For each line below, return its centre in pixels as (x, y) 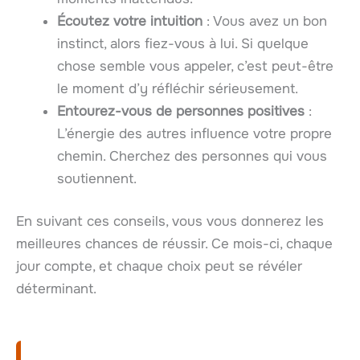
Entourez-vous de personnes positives (181, 111)
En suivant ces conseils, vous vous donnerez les (170, 222)
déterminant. (56, 289)
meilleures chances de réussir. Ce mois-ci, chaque (174, 244)
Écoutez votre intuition (130, 21)
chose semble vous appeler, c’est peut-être (195, 66)
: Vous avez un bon (265, 21)
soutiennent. (97, 178)
